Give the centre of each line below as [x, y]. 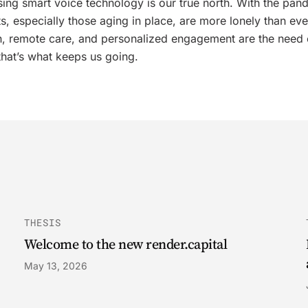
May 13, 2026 [55, 266]
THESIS [43, 222]
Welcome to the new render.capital [125, 244]
